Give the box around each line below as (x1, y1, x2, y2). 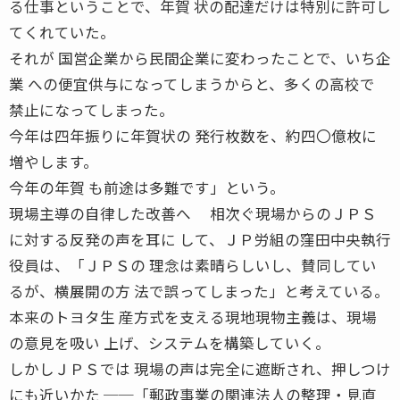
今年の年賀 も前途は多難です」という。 (9, 176, 285, 198)
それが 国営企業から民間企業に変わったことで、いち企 (9, 46, 391, 69)
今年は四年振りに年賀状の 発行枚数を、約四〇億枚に (9, 124, 377, 146)
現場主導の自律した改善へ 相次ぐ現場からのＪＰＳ (9, 202, 377, 224)
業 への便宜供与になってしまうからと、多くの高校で (9, 72, 375, 95)
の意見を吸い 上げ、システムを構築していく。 (9, 331, 330, 354)
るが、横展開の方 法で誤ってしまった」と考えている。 (9, 279, 389, 302)
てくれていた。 (9, 21, 115, 43)
